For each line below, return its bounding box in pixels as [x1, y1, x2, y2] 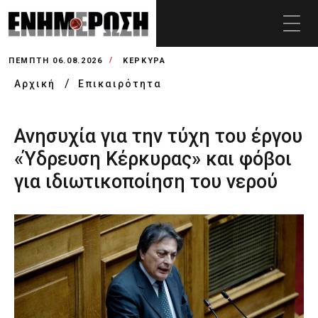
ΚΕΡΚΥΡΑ [122, 56, 166, 65]
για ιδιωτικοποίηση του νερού [14, 170, 278, 193]
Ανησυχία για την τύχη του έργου [14, 125, 302, 148]
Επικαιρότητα [78, 78, 162, 89]
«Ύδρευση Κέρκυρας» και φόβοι [14, 148, 292, 170]
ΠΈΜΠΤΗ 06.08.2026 [9, 56, 103, 65]
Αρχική [14, 78, 59, 89]
